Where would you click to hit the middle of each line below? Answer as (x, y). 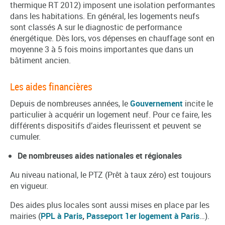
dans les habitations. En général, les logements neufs (105, 16)
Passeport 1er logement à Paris (143, 216)
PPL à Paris (62, 216)
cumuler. (25, 136)
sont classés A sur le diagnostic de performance (96, 27)
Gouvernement (156, 103)
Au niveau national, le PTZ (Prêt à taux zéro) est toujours (110, 175)
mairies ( (25, 216)
